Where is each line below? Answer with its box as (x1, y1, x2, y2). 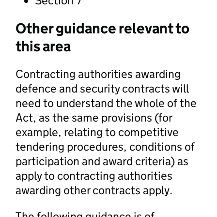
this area (15, 37, 71, 55)
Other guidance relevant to (15, 19, 189, 37)
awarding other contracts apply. (15, 183, 172, 197)
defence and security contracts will (15, 81, 188, 95)
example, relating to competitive (15, 124, 179, 139)
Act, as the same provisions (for (15, 110, 172, 124)
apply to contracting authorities (15, 168, 172, 183)
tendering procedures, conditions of (15, 139, 195, 154)
